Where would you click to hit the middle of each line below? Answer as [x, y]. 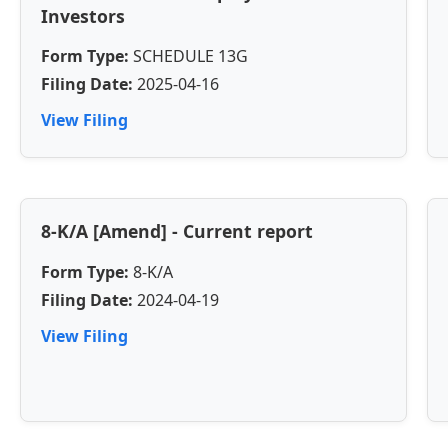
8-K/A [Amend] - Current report [177, 231]
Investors [83, 15]
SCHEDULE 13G [188, 56]
